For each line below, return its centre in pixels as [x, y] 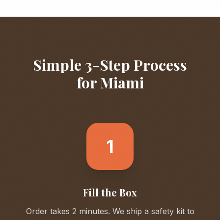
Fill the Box [110, 192]
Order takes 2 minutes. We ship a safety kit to [110, 211]
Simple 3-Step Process [110, 65]
